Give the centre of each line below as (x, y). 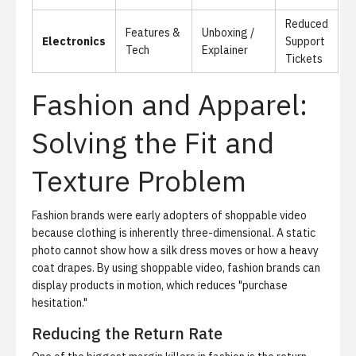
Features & (153, 33)
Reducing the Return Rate (127, 333)
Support (305, 41)
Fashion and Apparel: (170, 104)
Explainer (225, 50)
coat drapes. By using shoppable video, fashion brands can (176, 268)
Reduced (307, 24)
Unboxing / (228, 33)
